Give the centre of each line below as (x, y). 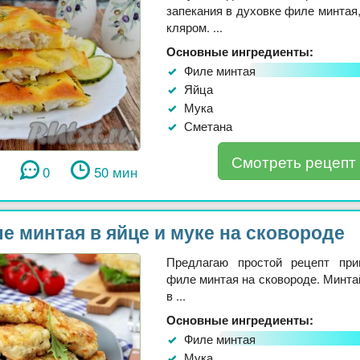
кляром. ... (194, 27)
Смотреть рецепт (293, 161)
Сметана (208, 125)
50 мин (115, 172)
